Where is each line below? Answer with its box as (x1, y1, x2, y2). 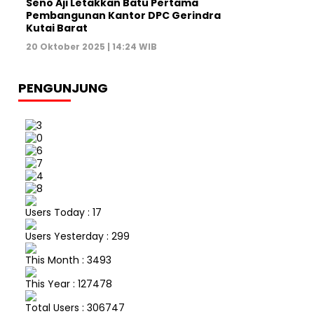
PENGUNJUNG (18, 78, 108, 97)
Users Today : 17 (25, 205, 102, 219)
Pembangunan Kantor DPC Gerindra (26, 8, 221, 22)
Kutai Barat (26, 20, 88, 35)
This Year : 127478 (25, 276, 112, 291)
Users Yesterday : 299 (25, 228, 130, 243)
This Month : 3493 (25, 252, 111, 267)
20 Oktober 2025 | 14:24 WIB (26, 40, 157, 53)
